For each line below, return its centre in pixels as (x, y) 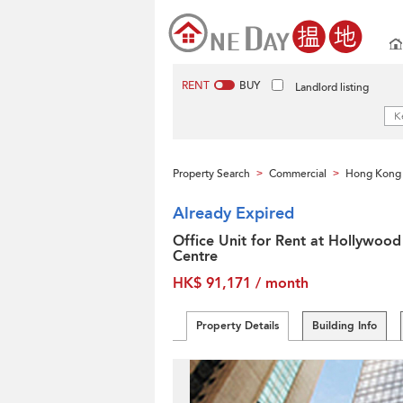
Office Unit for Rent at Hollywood (287, 241)
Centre (195, 256)
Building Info (345, 326)
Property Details (237, 326)
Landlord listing (332, 87)
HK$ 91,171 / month (241, 283)
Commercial (298, 174)
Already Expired (233, 214)
